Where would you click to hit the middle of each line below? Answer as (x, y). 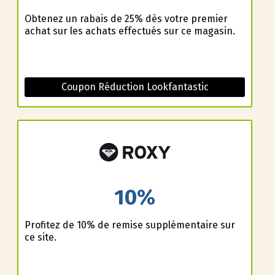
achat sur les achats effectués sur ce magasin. (130, 31)
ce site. (40, 237)
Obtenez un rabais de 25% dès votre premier (126, 19)
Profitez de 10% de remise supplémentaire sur (130, 225)
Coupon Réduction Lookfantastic (135, 87)
